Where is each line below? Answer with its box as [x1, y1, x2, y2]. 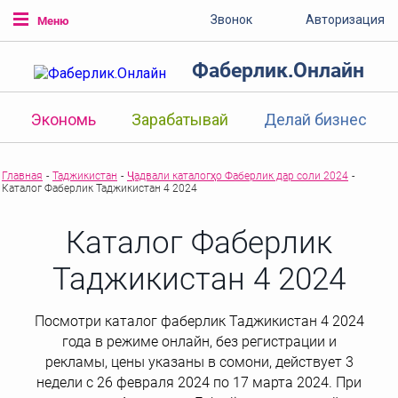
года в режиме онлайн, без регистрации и [61, 332, 337, 350]
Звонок [210, 12, 252, 27]
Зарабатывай [131, 109, 228, 129]
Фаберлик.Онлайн [192, 58, 364, 82]
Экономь [31, 109, 96, 129]
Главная [2, 169, 43, 182]
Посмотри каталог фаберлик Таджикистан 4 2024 [34, 312, 364, 330]
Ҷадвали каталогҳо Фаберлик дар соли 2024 [127, 169, 348, 182]
